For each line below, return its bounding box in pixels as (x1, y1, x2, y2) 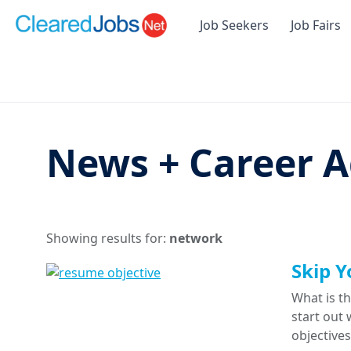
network (169, 230, 223, 248)
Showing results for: (46, 230, 169, 248)
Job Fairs (291, 16, 341, 34)
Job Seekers (200, 16, 269, 34)
